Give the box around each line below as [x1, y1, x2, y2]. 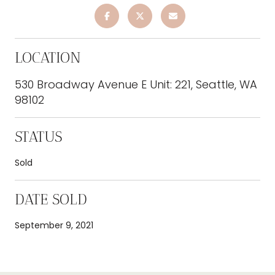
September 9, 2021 [15, 219, 93, 231]
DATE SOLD [15, 190, 87, 208]
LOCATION [15, 48, 81, 66]
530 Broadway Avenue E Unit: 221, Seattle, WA [15, 76, 257, 92]
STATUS [15, 127, 62, 145]
